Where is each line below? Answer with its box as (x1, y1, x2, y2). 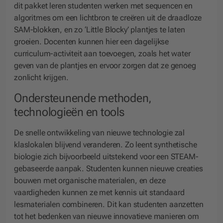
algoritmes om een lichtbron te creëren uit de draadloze (14, 13, 202, 23)
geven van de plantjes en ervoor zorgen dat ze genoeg (14, 61, 196, 71)
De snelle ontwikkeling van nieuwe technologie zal (14, 127, 185, 137)
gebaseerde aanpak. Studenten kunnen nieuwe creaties (14, 163, 203, 173)
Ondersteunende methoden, (14, 91, 152, 105)
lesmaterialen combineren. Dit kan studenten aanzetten (14, 199, 204, 209)
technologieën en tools (14, 105, 124, 119)
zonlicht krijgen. (14, 73, 71, 83)
